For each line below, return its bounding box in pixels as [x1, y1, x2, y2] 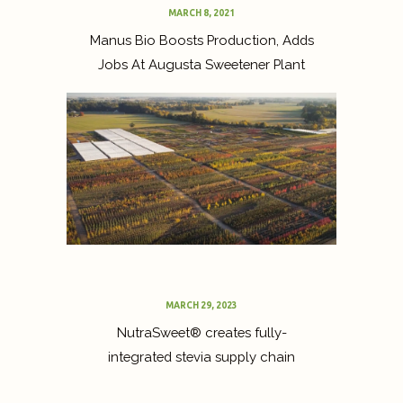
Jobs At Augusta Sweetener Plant [98, 56, 305, 72]
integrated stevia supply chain [108, 349, 295, 365]
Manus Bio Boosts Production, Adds [89, 31, 314, 48]
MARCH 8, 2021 [168, 7, 235, 18]
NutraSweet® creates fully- [116, 325, 287, 341]
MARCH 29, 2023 [166, 300, 237, 311]
